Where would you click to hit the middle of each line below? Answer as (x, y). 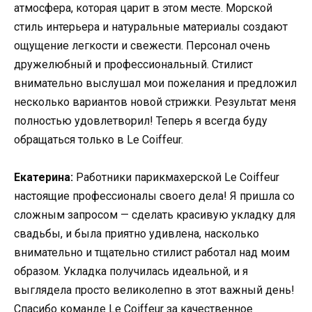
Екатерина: (44, 178)
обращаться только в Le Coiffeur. (99, 140)
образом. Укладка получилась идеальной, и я (131, 272)
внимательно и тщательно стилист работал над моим (152, 253)
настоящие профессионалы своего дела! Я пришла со (154, 196)
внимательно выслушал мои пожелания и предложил (155, 84)
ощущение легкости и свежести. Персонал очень (142, 46)
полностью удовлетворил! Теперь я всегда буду (141, 121)
